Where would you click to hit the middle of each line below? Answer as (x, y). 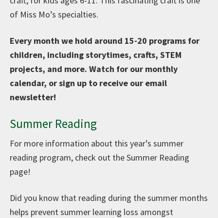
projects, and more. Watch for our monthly (94, 69)
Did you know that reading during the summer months (109, 198)
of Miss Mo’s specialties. (55, 14)
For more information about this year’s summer (97, 143)
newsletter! (33, 97)
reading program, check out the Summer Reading (100, 157)
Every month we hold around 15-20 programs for (105, 40)
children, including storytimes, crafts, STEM (96, 54)
